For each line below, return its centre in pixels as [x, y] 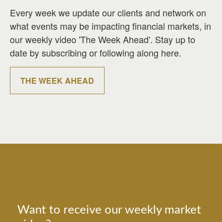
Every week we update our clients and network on [108, 13]
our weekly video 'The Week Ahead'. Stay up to [103, 39]
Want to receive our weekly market [109, 210]
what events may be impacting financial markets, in [111, 26]
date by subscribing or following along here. [96, 53]
